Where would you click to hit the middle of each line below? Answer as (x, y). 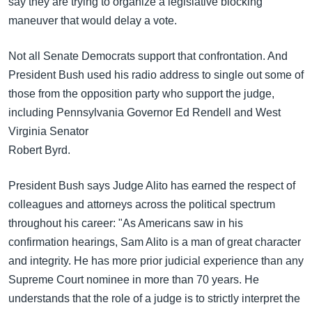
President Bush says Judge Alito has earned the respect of (152, 186)
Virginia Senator (48, 131)
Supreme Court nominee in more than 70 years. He (134, 280)
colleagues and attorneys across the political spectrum (142, 204)
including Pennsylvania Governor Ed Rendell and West (145, 112)
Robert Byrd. (39, 150)
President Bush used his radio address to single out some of (156, 75)
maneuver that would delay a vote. (93, 21)
